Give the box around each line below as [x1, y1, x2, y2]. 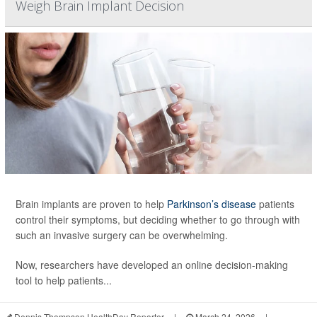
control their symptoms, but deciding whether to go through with [16, 212, 300, 226]
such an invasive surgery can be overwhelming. [16, 227, 228, 242]
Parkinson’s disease [167, 196, 256, 211]
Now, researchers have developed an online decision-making [16, 257, 288, 272]
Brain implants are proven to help [16, 196, 167, 211]
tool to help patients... [16, 272, 112, 287]
